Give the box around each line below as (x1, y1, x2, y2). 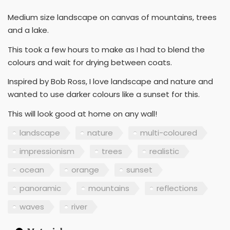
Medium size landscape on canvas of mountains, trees (8, 12, 217, 23)
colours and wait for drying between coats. (8, 56, 172, 68)
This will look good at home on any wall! (8, 108, 157, 119)
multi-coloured (140, 127, 197, 138)
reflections (157, 183, 198, 194)
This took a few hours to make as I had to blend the (8, 44, 205, 55)
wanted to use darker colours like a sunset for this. (8, 89, 200, 100)
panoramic (20, 183, 61, 194)
